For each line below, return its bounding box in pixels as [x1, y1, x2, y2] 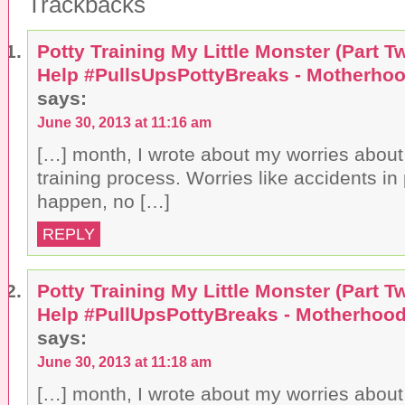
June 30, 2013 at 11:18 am [37, 353, 212, 370]
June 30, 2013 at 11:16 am [37, 113, 212, 130]
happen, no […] [37, 190, 170, 212]
